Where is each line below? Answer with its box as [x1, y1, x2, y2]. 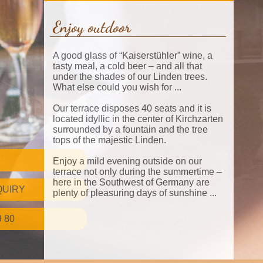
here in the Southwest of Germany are [53, 177, 210, 187]
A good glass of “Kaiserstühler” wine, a [53, 50, 213, 60]
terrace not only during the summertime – [53, 166, 222, 177]
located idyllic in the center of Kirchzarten [53, 113, 223, 124]
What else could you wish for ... [53, 82, 181, 92]
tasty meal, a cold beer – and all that [53, 60, 202, 71]
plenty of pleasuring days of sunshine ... [53, 187, 217, 198]
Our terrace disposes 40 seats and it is [53, 103, 211, 113]
